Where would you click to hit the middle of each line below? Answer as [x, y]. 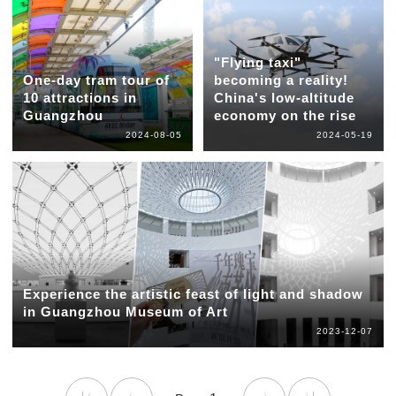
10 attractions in [80, 98]
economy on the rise [285, 116]
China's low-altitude [284, 98]
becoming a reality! [281, 80]
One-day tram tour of [96, 80]
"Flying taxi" [257, 63]
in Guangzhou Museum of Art [125, 312]
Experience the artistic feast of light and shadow [193, 294]
